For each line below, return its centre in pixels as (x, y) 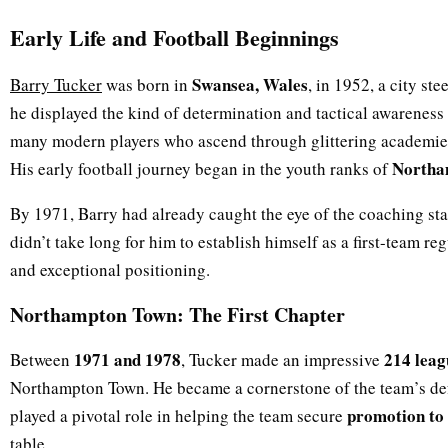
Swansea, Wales (250, 85)
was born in (147, 85)
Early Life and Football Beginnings (174, 37)
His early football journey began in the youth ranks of (201, 169)
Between (42, 359)
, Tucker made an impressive (282, 359)
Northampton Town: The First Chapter (177, 314)
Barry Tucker (56, 85)
